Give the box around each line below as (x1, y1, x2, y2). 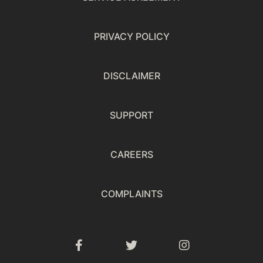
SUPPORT (110, 109, 153, 121)
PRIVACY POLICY (93, 31, 170, 42)
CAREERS (110, 149, 153, 160)
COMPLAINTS (100, 188, 163, 200)
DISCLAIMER (103, 70, 160, 82)
